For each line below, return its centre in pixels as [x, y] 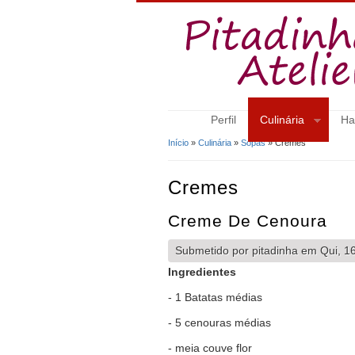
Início [178, 143]
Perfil [223, 120]
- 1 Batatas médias [215, 297]
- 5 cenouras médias [219, 322]
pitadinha [275, 250]
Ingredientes [202, 271]
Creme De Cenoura [248, 220]
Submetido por [214, 250]
